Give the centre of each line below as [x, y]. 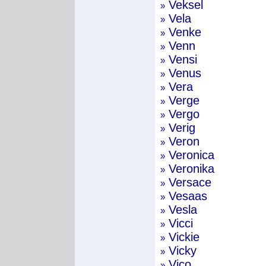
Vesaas [186, 196]
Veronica [190, 155]
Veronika [190, 169]
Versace [188, 182]
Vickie [182, 237]
